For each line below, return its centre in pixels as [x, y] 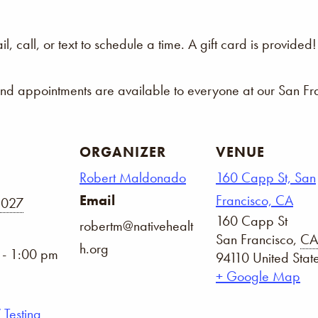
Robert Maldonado [133, 177]
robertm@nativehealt [136, 226]
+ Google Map [258, 276]
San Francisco [254, 239]
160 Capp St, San [266, 177]
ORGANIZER [123, 152]
